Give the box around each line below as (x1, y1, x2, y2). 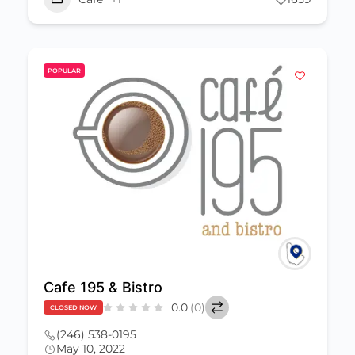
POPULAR (48, 67, 81, 74)
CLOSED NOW (50, 303, 97, 311)
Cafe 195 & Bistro (44, 279, 162, 296)
